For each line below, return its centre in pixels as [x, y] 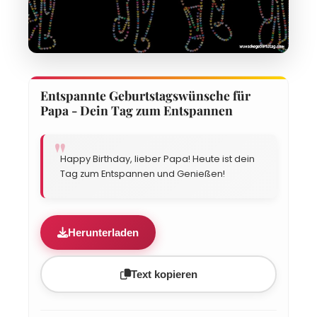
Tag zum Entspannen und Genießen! [143, 174]
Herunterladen [103, 232]
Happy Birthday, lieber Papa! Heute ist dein [157, 159]
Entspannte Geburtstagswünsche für [145, 95]
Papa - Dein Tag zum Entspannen [137, 110]
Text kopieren [175, 274]
